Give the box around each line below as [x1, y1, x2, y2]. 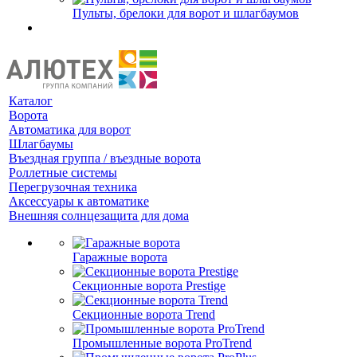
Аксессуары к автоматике [9, 194, 149, 208]
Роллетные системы [9, 166, 117, 179]
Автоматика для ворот [9, 123, 131, 136]
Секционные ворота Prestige [73, 279, 226, 292]
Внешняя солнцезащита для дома [9, 209, 189, 222]
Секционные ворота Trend [73, 308, 215, 321]
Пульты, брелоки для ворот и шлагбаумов [73, 6, 299, 20]
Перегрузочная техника [9, 180, 137, 194]
